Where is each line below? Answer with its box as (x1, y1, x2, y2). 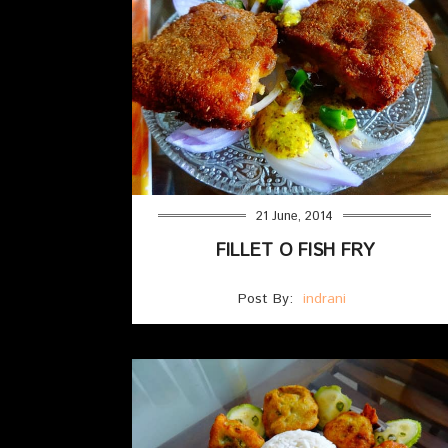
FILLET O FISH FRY (215, 237, 374, 264)
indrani (303, 288, 346, 309)
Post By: (238, 288, 298, 309)
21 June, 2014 (256, 206, 333, 226)
